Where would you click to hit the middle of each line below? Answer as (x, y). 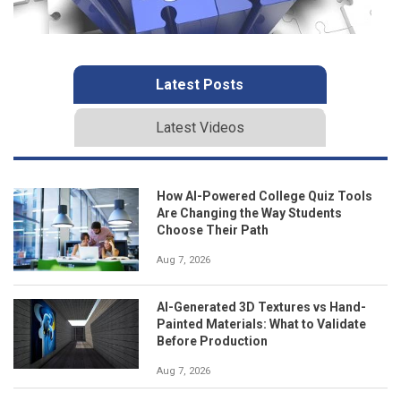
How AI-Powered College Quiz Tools (264, 196)
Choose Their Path (213, 230)
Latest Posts (200, 84)
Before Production (212, 341)
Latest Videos (200, 127)
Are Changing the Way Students (249, 213)
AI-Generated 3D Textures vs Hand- (261, 307)
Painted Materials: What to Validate (261, 324)
